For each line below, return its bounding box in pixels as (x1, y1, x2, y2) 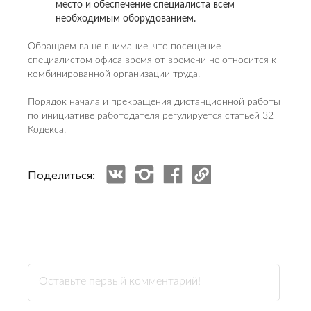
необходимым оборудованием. (56, 14, 196, 24)
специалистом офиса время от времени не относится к (28, 56, 276, 65)
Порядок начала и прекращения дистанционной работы (28, 97, 280, 107)
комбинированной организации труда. (28, 69, 200, 79)
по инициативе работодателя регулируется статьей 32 (28, 111, 274, 121)
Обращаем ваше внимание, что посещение (28, 42, 221, 51)
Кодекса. (28, 125, 66, 135)
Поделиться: (28, 167, 95, 181)
